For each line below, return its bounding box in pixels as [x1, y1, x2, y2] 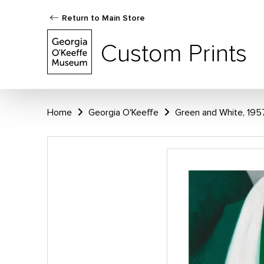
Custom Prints [101, 38, 247, 69]
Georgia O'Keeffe [88, 107, 159, 118]
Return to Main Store [62, 13, 145, 23]
